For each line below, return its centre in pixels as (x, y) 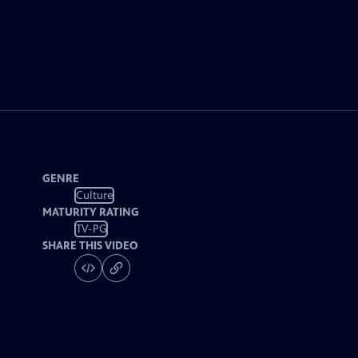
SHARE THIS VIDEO (91, 246)
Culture (94, 195)
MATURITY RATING (91, 212)
